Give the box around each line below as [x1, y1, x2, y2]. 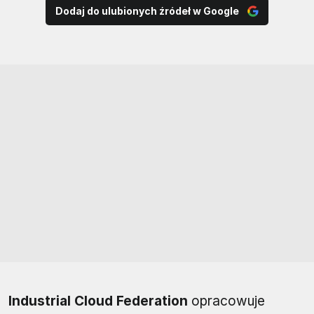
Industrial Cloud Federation [8, 292, 188, 309]
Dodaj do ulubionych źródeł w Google [55, 5, 239, 18]
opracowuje [188, 292, 265, 309]
